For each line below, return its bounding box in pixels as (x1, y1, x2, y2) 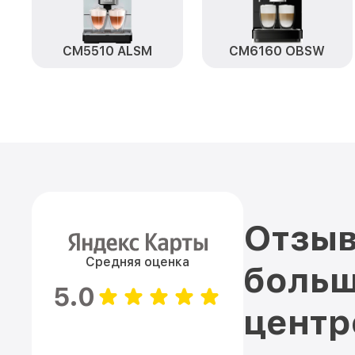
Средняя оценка (86, 254, 189, 269)
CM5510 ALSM (62, 44, 152, 59)
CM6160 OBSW (229, 44, 326, 59)
